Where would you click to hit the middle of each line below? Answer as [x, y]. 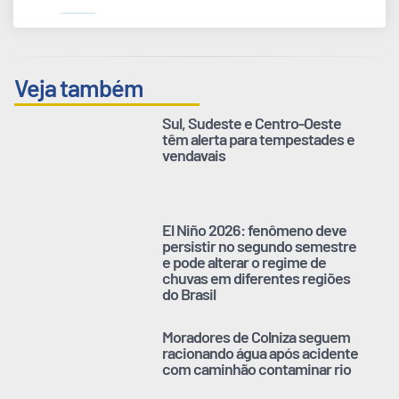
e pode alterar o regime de [244, 261]
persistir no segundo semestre [260, 245]
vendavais [194, 155]
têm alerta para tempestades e [259, 138]
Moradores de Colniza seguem [256, 336]
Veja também [79, 87]
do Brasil [189, 293]
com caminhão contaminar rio [257, 368]
